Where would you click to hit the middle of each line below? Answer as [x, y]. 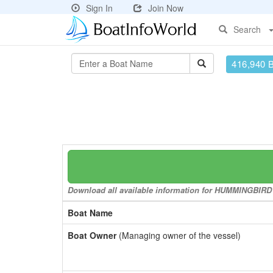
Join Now [166, 8]
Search [247, 29]
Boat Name [90, 213]
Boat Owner [92, 235]
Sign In [99, 8]
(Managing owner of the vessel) [179, 235]
